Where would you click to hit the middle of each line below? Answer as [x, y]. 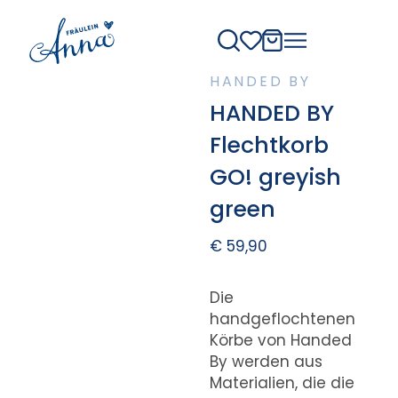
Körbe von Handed [280, 340]
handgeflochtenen [282, 318]
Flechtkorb [269, 145]
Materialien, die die [282, 382]
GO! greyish [275, 177]
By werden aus [266, 361]
